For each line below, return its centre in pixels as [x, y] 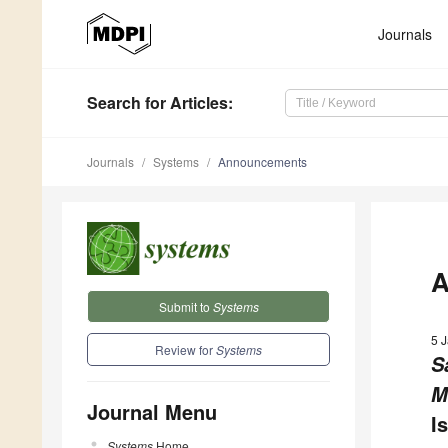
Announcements [262, 162]
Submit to [185, 306]
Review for [185, 349]
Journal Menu [152, 411]
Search [114, 103]
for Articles [184, 103]
